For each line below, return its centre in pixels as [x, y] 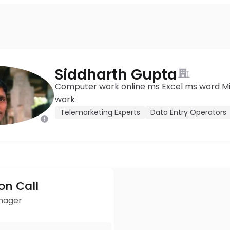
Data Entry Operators [189, 112]
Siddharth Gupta [116, 75]
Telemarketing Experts [100, 112]
